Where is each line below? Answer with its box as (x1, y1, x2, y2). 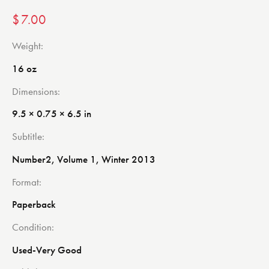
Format (12, 175, 39, 189)
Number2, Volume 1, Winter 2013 (12, 152, 156, 166)
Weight (12, 39, 41, 53)
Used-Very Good (12, 243, 82, 256)
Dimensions (12, 84, 58, 98)
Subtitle (12, 130, 42, 144)
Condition (12, 220, 52, 234)
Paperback (12, 198, 56, 211)
